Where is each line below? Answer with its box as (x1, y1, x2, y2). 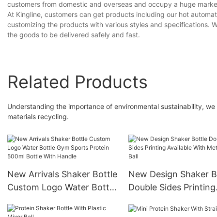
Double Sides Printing (128, 182, 216, 192)
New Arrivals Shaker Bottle (7, 169, 117, 179)
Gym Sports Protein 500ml (7, 195, 116, 205)
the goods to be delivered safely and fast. (7, 30, 140, 39)
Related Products (7, 71, 148, 93)
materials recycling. (7, 112, 69, 121)
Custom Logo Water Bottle (7, 182, 116, 192)
